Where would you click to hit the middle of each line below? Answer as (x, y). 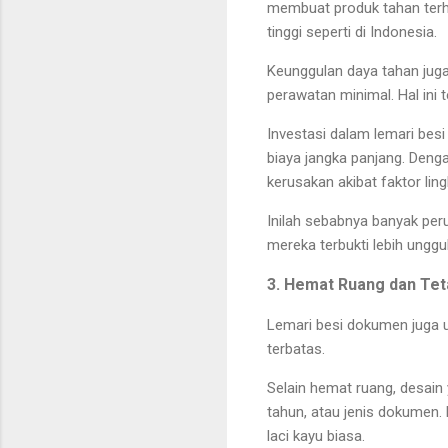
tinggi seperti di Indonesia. (352, 32)
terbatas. (296, 349)
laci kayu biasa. (316, 436)
